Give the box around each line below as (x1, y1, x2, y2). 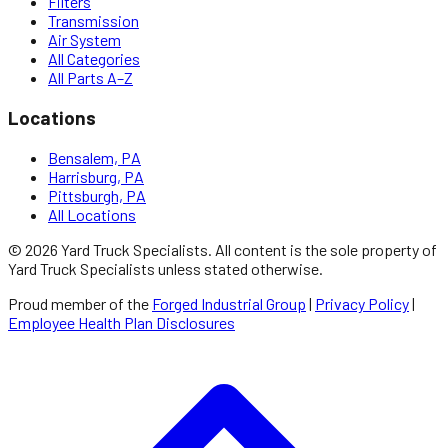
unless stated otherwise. (155, 258, 323, 278)
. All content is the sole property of (208, 239, 437, 259)
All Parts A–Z (48, 68, 133, 88)
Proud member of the (8, 293, 149, 313)
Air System (48, 30, 121, 50)
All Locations (48, 204, 136, 224)
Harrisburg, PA (48, 166, 144, 186)
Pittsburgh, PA (48, 185, 146, 205)
